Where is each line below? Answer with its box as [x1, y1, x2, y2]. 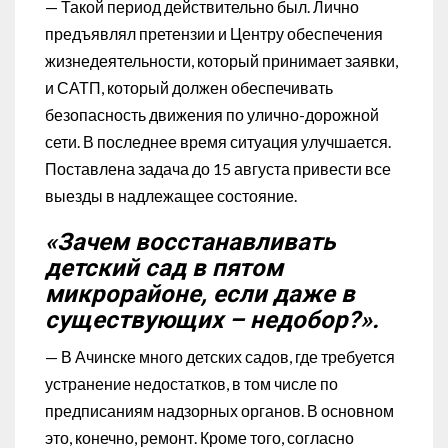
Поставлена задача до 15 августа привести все [45, 158, 391, 178]
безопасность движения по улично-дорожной [45, 104, 379, 124]
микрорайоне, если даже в [45, 279, 355, 308]
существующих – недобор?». [45, 305, 379, 334]
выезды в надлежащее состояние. [45, 185, 297, 205]
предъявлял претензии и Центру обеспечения [45, 23, 383, 43]
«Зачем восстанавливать [45, 227, 335, 256]
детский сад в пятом [45, 253, 283, 282]
